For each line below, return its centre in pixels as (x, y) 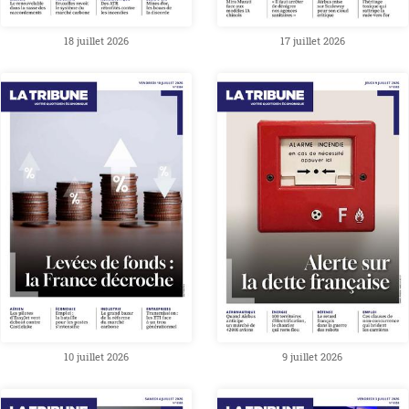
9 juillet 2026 (313, 357)
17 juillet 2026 (312, 41)
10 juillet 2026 (97, 357)
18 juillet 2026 (97, 41)
